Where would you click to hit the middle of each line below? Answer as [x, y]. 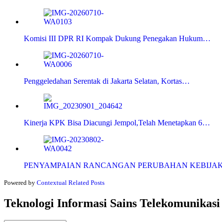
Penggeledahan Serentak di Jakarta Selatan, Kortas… [107, 81]
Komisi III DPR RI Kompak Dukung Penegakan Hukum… [117, 39]
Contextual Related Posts [71, 183]
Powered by [20, 183]
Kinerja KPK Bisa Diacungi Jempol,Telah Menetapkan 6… [117, 123]
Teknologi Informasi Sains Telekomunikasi [112, 203]
